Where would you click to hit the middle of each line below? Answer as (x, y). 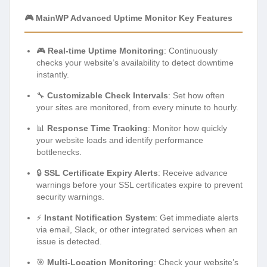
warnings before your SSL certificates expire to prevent (139, 184)
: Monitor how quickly (187, 128)
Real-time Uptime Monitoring (106, 50)
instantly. (53, 74)
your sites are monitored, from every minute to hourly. (137, 107)
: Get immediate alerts (197, 217)
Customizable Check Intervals (108, 95)
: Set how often (196, 95)
